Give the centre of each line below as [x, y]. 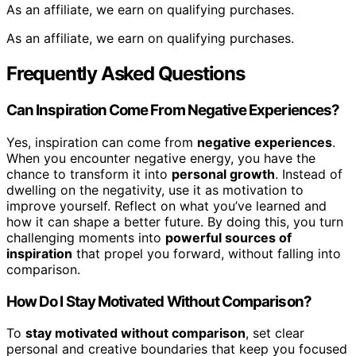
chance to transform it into [89, 174]
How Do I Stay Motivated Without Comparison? [159, 301]
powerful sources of [228, 237]
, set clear [275, 333]
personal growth [223, 174]
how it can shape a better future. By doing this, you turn [175, 221]
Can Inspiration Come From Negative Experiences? [173, 110]
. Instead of [309, 174]
